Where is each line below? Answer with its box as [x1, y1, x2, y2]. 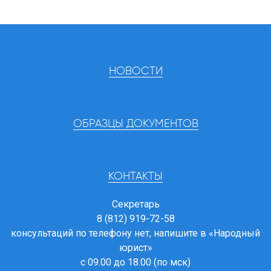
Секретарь [111, 198, 160, 211]
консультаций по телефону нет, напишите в [11, 227, 209, 240]
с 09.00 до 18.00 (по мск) [80, 256, 191, 269]
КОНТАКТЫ [108, 171, 163, 183]
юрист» [119, 242, 152, 254]
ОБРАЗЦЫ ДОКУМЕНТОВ [73, 119, 198, 130]
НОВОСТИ [108, 66, 163, 77]
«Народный [209, 227, 260, 240]
